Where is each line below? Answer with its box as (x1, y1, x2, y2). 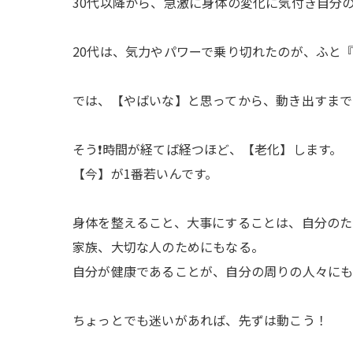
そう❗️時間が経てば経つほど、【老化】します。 (72, 139, 343, 158)
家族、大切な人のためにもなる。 (72, 237, 264, 256)
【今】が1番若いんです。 (72, 164, 218, 183)
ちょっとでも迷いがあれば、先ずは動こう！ (72, 310, 328, 329)
